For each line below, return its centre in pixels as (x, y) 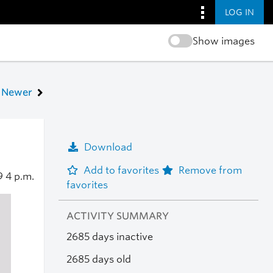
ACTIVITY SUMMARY (117, 216)
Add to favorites (122, 170)
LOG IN (239, 12)
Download (108, 147)
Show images (223, 41)
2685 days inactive (109, 237)
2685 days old (98, 259)
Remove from (210, 170)
